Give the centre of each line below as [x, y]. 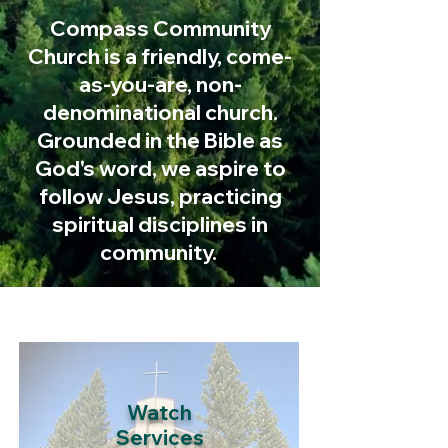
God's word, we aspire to [160, 168]
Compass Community [160, 28]
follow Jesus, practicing [160, 196]
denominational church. [160, 112]
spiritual [95, 224]
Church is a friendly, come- [160, 56]
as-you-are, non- [160, 84]
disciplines [192, 224]
